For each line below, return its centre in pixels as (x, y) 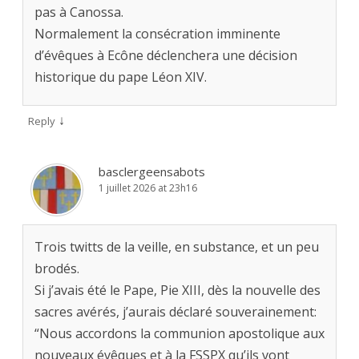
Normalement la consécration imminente (157, 34)
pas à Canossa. (79, 12)
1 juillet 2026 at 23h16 (148, 188)
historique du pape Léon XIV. (121, 77)
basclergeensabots (152, 172)
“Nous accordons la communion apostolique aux (179, 334)
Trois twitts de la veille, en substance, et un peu (177, 247)
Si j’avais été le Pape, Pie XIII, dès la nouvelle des (177, 290)
